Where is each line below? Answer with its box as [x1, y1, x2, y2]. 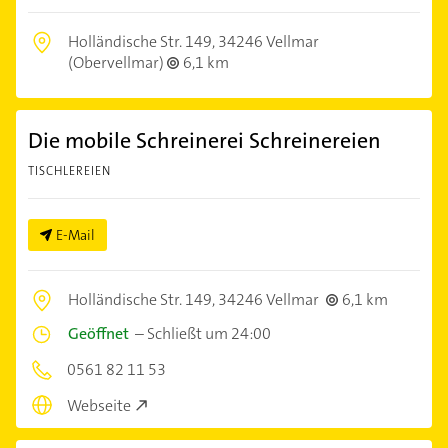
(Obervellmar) [68, 51, 167, 73]
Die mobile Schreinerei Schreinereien [28, 125, 381, 155]
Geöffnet [68, 322, 129, 344]
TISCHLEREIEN [28, 162, 111, 179]
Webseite [67, 395, 131, 417]
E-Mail [56, 225, 95, 244]
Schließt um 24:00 [147, 322, 271, 344]
